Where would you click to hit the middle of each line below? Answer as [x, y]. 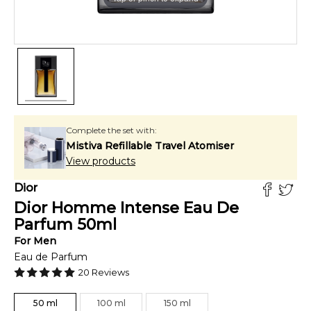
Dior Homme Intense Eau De [126, 208]
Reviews [109, 272]
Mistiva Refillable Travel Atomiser [150, 146]
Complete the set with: [111, 130]
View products [101, 161]
